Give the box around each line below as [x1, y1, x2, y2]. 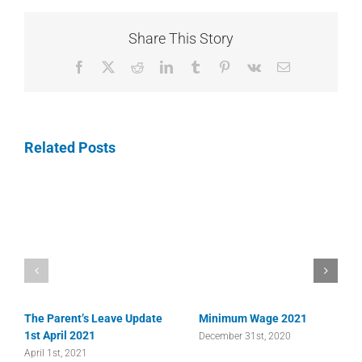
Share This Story [128, 29, 234, 47]
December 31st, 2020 [199, 330, 291, 342]
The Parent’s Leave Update [24, 311, 162, 325]
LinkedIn [171, 59, 219, 73]
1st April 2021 [24, 328, 95, 342]
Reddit [142, 59, 177, 73]
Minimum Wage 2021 [199, 311, 307, 325]
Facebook [84, 59, 135, 73]
